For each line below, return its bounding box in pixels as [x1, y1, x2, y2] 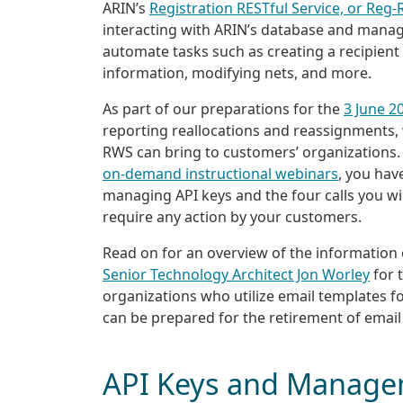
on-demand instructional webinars [103, 163, 338, 184]
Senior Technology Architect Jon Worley [103, 264, 370, 284]
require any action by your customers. [103, 206, 362, 227]
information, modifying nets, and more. [103, 62, 372, 83]
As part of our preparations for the [103, 98, 344, 119]
